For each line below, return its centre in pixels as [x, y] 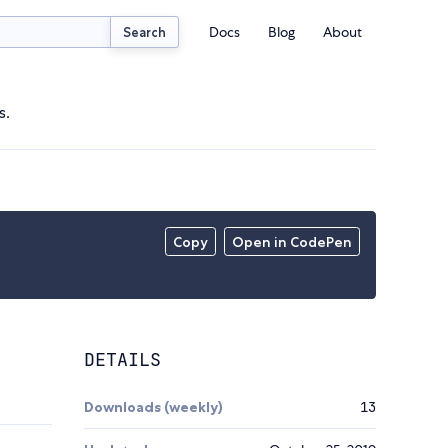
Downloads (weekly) [153, 407]
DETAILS [122, 360]
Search [145, 31]
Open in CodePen [292, 242]
